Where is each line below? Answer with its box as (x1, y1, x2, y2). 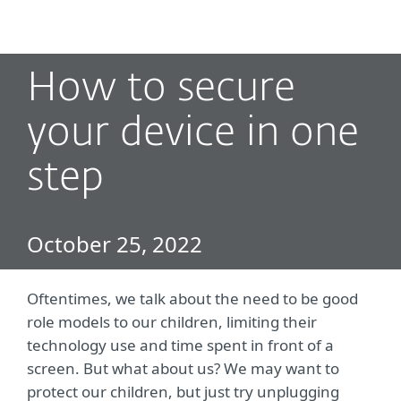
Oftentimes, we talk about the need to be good (27, 288, 358, 309)
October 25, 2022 (27, 229, 202, 259)
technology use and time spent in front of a (27, 335, 334, 355)
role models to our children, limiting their (27, 311, 317, 332)
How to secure (27, 69, 295, 109)
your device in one (27, 114, 359, 154)
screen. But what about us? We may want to (27, 358, 339, 379)
